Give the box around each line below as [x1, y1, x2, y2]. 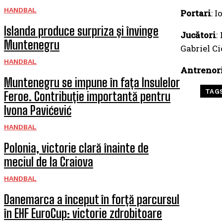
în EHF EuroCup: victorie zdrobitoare [4, 206, 162, 221]
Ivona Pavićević [4, 103, 71, 117]
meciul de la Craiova [4, 155, 93, 169]
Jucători [180, 29, 216, 41]
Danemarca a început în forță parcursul [4, 192, 179, 207]
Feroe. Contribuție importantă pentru [4, 89, 170, 104]
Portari [180, 7, 211, 19]
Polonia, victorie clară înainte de [4, 141, 149, 155]
